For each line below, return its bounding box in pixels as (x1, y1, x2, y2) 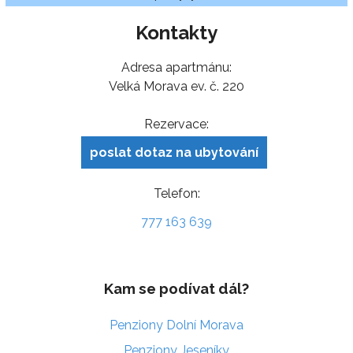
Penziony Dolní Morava (110, 317, 243, 333)
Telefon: (153, 185, 200, 201)
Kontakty (136, 20, 217, 44)
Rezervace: (144, 116, 209, 132)
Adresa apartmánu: (121, 59, 232, 75)
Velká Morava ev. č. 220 (109, 78, 244, 94)
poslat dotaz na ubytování (90, 144, 258, 160)
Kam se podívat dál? (104, 279, 249, 297)
